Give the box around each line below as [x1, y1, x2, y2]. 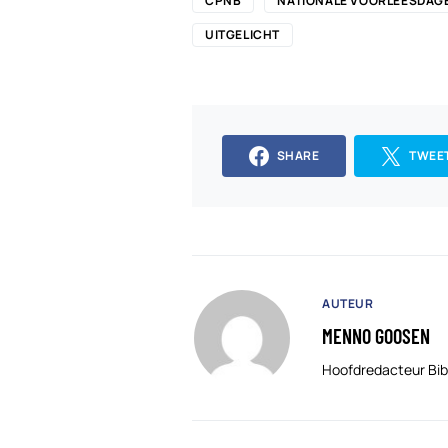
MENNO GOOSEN [322, 324, 430, 349]
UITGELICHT [205, 25, 280, 43]
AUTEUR [322, 295, 374, 313]
